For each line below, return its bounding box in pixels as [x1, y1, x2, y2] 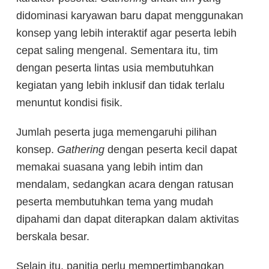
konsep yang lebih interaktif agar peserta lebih [16, 26, 237, 39]
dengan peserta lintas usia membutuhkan [16, 61, 214, 74]
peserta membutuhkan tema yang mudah [16, 195, 213, 208]
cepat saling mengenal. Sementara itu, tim [16, 44, 218, 56]
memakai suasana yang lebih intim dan [16, 160, 203, 173]
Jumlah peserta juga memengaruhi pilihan [16, 125, 217, 138]
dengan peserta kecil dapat [104, 143, 237, 156]
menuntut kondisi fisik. [16, 96, 122, 109]
